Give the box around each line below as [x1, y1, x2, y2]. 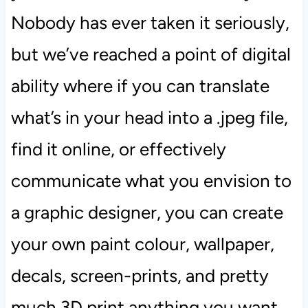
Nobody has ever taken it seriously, [10, 11, 289, 34]
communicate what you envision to [10, 169, 291, 192]
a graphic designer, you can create [10, 201, 283, 223]
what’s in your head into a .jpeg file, [10, 106, 288, 129]
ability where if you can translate [10, 74, 269, 97]
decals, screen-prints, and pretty [10, 264, 269, 287]
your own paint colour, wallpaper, [10, 232, 274, 255]
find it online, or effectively [10, 137, 226, 160]
